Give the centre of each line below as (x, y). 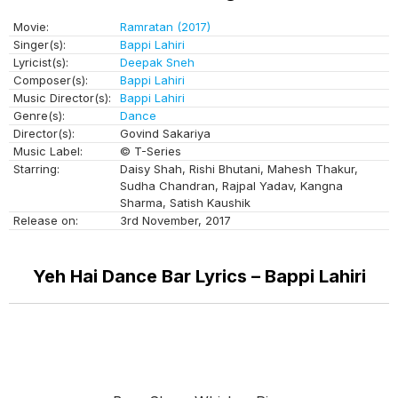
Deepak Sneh (157, 63)
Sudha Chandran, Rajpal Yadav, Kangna (231, 186)
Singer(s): (40, 45)
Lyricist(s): (41, 63)
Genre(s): (39, 116)
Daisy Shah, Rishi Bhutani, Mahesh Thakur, (239, 169)
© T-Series (151, 151)
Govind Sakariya (165, 134)
